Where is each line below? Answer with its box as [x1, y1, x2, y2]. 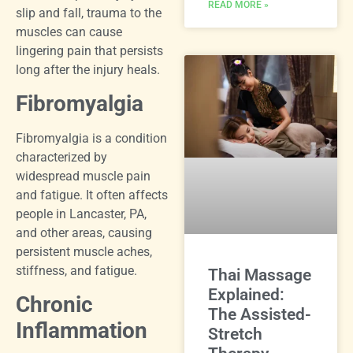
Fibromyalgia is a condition [16, 131, 167, 147]
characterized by [16, 150, 107, 165]
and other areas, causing [16, 225, 152, 241]
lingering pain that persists [16, 43, 163, 58]
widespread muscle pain [16, 169, 150, 184]
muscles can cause [16, 24, 122, 39]
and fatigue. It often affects [16, 188, 168, 203]
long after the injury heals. [16, 61, 160, 77]
